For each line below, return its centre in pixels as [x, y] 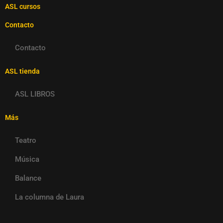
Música [27, 160]
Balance [28, 178]
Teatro [26, 141]
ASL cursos [23, 7]
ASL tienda [22, 71]
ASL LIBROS [35, 94]
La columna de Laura [50, 197]
